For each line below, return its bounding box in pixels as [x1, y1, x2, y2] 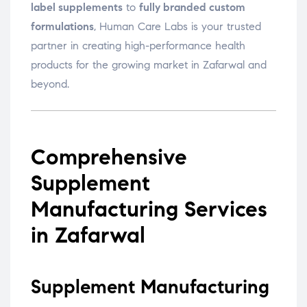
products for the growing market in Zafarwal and [31, 58, 267, 72]
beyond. [31, 77, 69, 91]
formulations [31, 20, 94, 34]
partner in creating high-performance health [31, 39, 245, 53]
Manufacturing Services [31, 195, 267, 223]
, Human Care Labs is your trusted [94, 20, 261, 34]
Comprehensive [31, 143, 187, 171]
